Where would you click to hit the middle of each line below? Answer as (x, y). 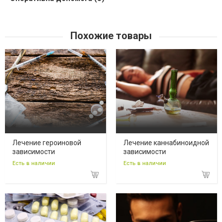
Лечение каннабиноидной (166, 143)
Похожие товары (111, 36)
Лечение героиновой (47, 143)
